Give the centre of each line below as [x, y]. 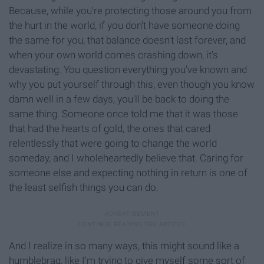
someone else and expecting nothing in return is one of [128, 173]
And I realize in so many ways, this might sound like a [124, 246]
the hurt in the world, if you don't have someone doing [124, 26]
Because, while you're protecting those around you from [130, 11]
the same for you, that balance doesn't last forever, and [127, 40]
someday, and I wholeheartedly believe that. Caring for [126, 158]
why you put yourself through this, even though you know [132, 85]
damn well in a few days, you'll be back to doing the [119, 99]
